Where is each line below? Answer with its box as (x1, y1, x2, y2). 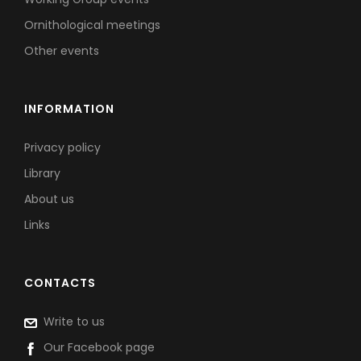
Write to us (37, 313, 105, 330)
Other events (24, 43, 99, 60)
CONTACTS (24, 275, 96, 292)
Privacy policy (24, 139, 101, 156)
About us (24, 191, 74, 208)
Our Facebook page (37, 339, 155, 356)
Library (24, 165, 60, 182)
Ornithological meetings (24, 17, 160, 34)
